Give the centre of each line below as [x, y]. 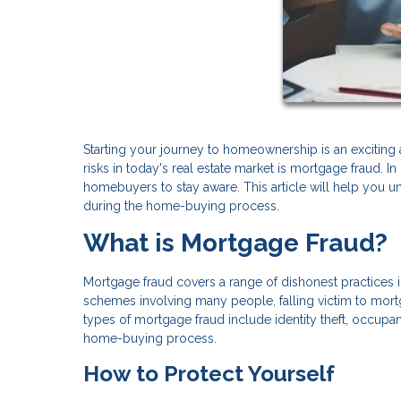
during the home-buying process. [181, 205]
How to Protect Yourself [209, 373]
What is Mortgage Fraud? [235, 243]
